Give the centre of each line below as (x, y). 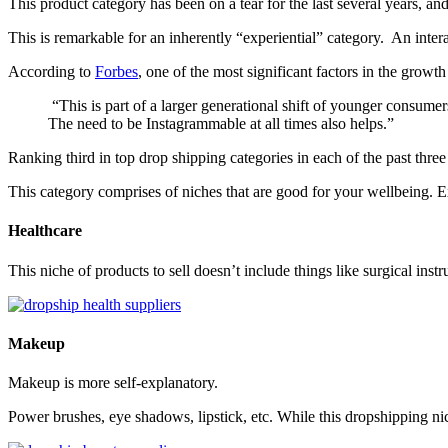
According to (51, 72)
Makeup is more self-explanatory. (113, 383)
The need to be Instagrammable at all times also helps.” (221, 124)
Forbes (116, 72)
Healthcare (45, 231)
